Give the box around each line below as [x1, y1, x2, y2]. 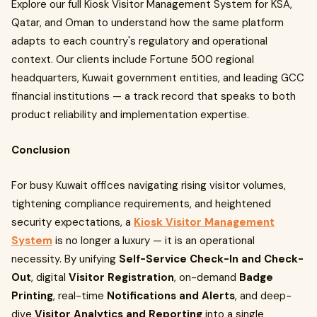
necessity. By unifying [11, 252, 119, 266]
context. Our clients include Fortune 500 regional [11, 52, 254, 67]
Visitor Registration [69, 270, 174, 284]
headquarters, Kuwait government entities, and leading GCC [11, 71, 304, 85]
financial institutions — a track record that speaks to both [11, 89, 296, 103]
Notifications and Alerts [107, 289, 235, 303]
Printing [11, 289, 53, 303]
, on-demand [174, 270, 239, 284]
